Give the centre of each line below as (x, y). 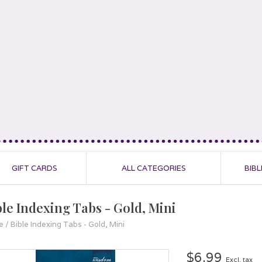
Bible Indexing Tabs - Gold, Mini (68, 224)
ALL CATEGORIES (154, 168)
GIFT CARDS (34, 168)
